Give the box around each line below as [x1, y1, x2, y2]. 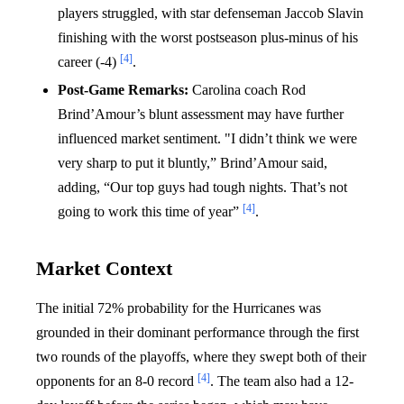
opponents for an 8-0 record [36, 372, 197, 389]
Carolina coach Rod [188, 81, 306, 97]
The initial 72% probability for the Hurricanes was [36, 299, 321, 316]
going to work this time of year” [58, 203, 243, 219]
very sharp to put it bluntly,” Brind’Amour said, [58, 154, 327, 170]
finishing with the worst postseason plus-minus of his [58, 29, 358, 45]
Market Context [36, 257, 172, 280]
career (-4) [58, 53, 120, 69]
